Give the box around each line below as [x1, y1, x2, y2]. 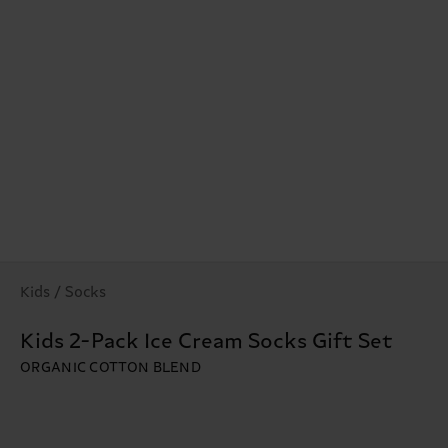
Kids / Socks [20, 284, 106, 302]
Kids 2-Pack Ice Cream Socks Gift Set [20, 330, 393, 355]
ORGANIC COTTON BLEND [20, 360, 201, 377]
